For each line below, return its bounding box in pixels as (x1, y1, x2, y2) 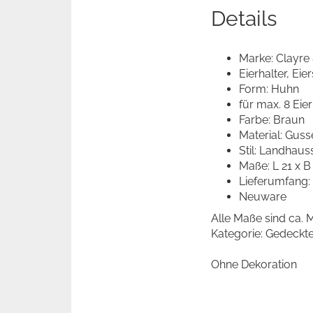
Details (211, 6, 277, 31)
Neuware (239, 190, 286, 203)
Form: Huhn (239, 82, 299, 96)
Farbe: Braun (239, 113, 305, 126)
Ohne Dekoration (211, 258, 297, 271)
